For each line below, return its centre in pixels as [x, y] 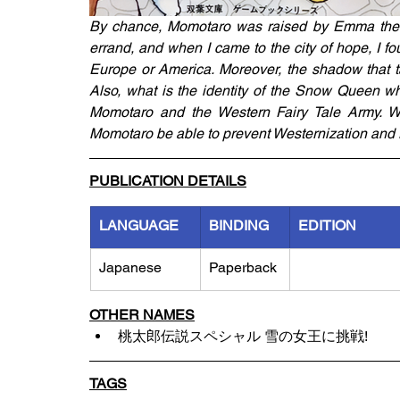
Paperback [243, 267]
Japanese [130, 267]
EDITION [327, 225]
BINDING [239, 225]
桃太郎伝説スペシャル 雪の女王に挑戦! [243, 336]
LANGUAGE [139, 225]
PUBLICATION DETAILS [168, 181]
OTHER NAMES [142, 315]
